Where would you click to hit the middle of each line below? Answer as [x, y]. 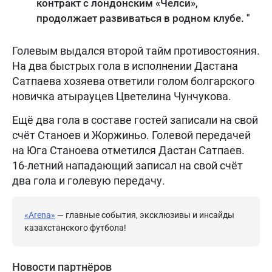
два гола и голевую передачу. [90, 180]
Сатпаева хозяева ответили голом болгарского [133, 81]
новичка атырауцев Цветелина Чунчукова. [123, 96]
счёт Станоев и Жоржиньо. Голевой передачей [131, 135]
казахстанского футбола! [75, 227]
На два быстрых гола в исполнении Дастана [125, 66]
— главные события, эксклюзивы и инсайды [145, 215]
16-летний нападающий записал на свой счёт [127, 165]
